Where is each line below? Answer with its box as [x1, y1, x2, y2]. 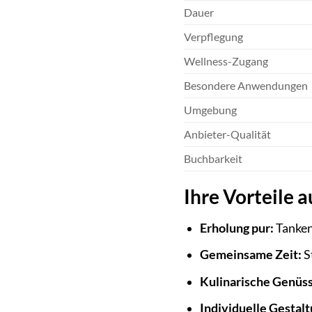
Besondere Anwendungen [183, 79, 308, 93]
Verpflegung [183, 30, 243, 44]
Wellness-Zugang [183, 54, 268, 68]
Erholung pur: [199, 220, 274, 235]
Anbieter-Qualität [183, 127, 271, 141]
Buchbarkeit [183, 152, 242, 166]
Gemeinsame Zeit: [199, 247, 302, 263]
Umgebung [183, 103, 237, 117]
